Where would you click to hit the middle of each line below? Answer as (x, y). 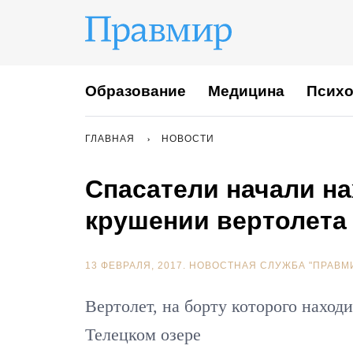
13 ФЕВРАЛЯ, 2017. (137, 266)
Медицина (246, 91)
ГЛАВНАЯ (110, 139)
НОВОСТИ (188, 139)
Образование (136, 91)
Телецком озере (143, 334)
